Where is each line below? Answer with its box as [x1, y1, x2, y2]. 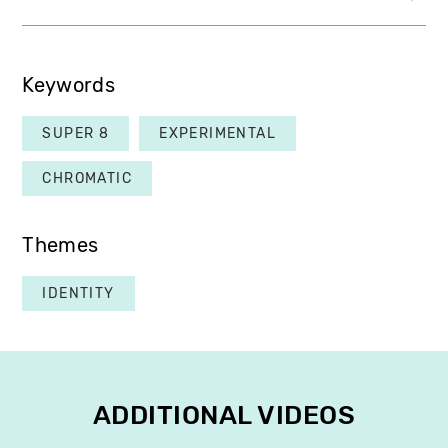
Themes [22, 233, 99, 257]
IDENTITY [42, 284, 115, 302]
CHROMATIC [42, 169, 133, 187]
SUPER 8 [42, 124, 110, 142]
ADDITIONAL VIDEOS [92, 399, 356, 431]
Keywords [22, 73, 115, 97]
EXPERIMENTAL [159, 124, 277, 142]
